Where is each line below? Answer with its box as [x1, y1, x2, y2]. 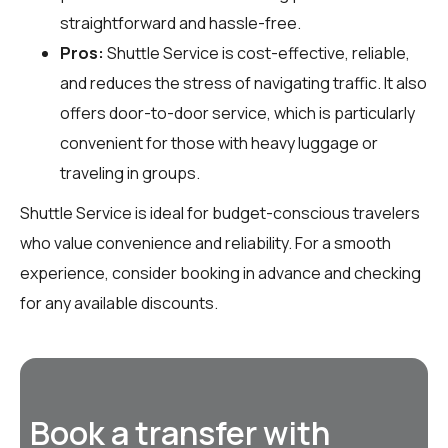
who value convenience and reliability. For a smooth [20, 231, 391, 254]
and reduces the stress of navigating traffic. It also [60, 71, 427, 94]
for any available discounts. [20, 291, 218, 314]
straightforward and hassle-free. [60, 11, 301, 34]
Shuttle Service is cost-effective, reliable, [104, 41, 410, 64]
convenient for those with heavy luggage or [60, 131, 378, 154]
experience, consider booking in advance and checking [20, 261, 421, 284]
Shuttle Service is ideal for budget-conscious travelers [20, 201, 420, 224]
